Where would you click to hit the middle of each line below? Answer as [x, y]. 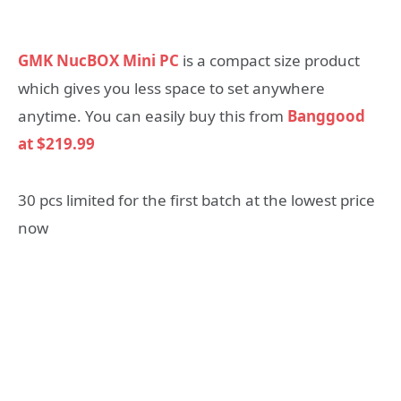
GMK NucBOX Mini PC [100, 61]
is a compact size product [271, 61]
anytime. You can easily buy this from [153, 116]
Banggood [326, 116]
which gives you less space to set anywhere [171, 89]
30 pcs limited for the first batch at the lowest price [196, 200]
